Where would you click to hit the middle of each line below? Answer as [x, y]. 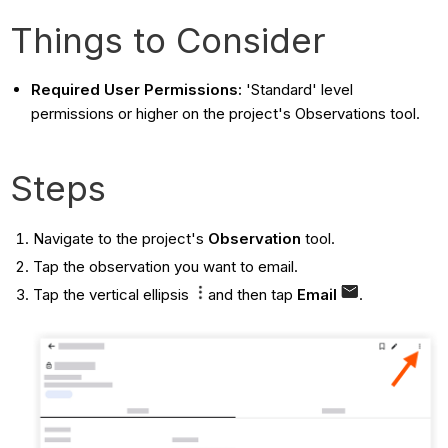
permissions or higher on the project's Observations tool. [226, 113]
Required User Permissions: [137, 89]
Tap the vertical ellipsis [112, 295]
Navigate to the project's [120, 238]
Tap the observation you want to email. [165, 266]
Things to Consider [168, 39]
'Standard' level [298, 89]
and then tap [252, 295]
